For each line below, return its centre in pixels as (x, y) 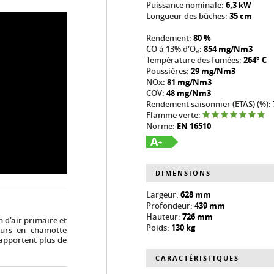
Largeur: (163, 194)
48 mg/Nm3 (189, 93)
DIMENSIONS (183, 172)
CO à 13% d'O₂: (175, 49)
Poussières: (168, 71)
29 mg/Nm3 (213, 71)
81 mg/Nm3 (189, 82)
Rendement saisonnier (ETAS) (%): (209, 104)
